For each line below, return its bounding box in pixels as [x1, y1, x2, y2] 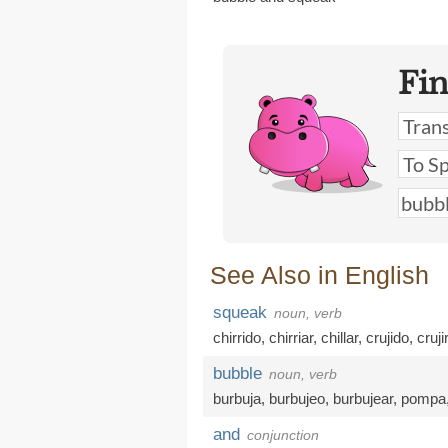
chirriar [269, 329, 313, 346]
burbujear [333, 390, 393, 407]
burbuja [213, 390, 261, 407]
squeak [213, 303, 267, 322]
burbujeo [269, 390, 325, 407]
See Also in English [210, 261, 429, 289]
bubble [213, 364, 262, 383]
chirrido [213, 329, 261, 346]
